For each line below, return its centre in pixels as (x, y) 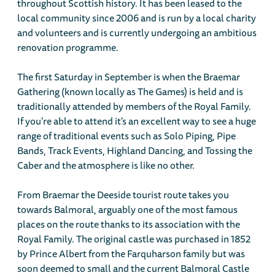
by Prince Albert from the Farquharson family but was (131, 254)
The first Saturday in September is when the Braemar (129, 77)
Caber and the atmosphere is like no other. (106, 165)
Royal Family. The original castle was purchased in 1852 (134, 239)
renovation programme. (68, 48)
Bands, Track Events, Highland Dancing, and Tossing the (135, 151)
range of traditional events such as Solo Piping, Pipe (127, 136)
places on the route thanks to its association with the (129, 224)
